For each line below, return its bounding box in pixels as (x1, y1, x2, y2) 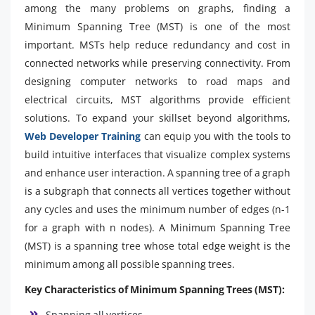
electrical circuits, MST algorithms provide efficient (25, 92, 290, 106)
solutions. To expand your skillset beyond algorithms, (25, 110, 290, 124)
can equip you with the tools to (141, 129, 291, 143)
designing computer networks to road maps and (25, 74, 290, 88)
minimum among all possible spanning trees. (25, 257, 235, 271)
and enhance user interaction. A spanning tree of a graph (25, 165, 290, 179)
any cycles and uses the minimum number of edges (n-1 (25, 202, 290, 216)
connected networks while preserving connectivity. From (25, 56, 290, 70)
